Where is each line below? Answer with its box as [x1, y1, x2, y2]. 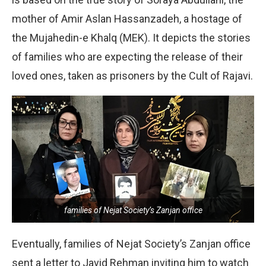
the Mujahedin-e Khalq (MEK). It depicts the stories [12, 31, 251, 44]
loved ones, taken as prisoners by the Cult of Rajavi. [12, 69, 253, 82]
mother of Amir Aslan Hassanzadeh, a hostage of [12, 12, 242, 25]
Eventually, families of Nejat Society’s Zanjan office [12, 237, 251, 251]
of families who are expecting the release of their [12, 50, 243, 63]
